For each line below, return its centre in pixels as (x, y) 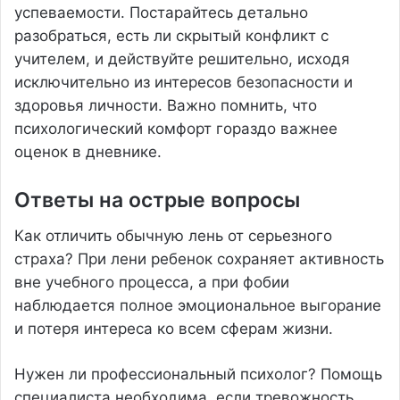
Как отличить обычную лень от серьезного (173, 236)
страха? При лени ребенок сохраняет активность (199, 259)
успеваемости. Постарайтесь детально (161, 12)
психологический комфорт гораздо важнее (176, 128)
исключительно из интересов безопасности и (183, 82)
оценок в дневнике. (88, 151)
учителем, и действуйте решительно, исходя (182, 58)
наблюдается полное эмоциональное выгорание (198, 305)
